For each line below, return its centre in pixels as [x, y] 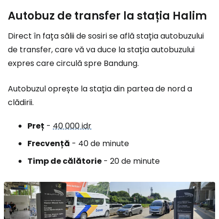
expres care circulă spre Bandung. [73, 63]
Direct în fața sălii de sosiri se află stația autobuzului [106, 36]
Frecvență [49, 143]
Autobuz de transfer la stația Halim [107, 16]
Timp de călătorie [65, 161]
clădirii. [21, 102]
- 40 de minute [99, 143]
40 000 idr [72, 126]
